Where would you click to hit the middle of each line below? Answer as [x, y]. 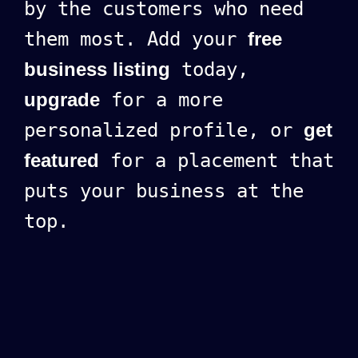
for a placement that [217, 160]
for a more [161, 99]
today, [209, 69]
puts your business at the [164, 191]
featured [62, 160]
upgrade [62, 99]
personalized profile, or [164, 130]
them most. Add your [136, 39]
